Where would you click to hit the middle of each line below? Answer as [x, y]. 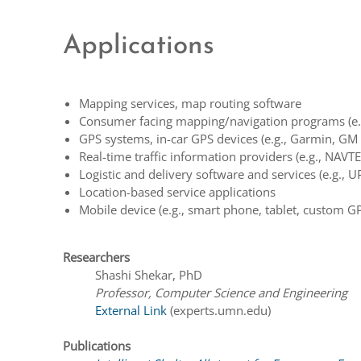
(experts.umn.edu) [221, 311]
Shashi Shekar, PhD [149, 275]
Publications [97, 346]
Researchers [97, 257]
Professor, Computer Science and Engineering [222, 293]
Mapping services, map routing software [191, 104]
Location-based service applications [178, 192]
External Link [131, 311]
